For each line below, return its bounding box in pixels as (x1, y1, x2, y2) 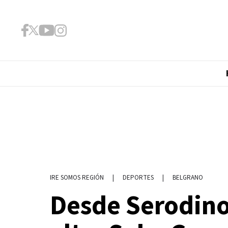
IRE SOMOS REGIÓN (49, 173, 104, 182)
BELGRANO (172, 173, 203, 182)
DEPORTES (122, 173, 154, 182)
